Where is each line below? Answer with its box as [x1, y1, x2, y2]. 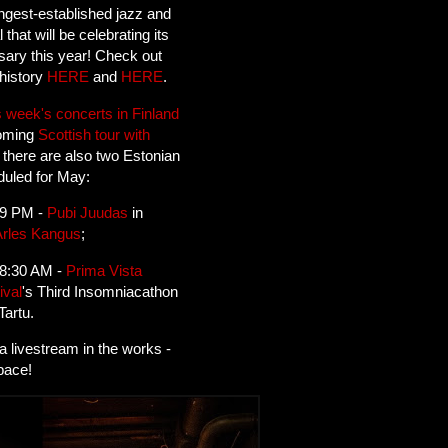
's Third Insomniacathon [22, 282, 179, 300]
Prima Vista [66, 261, 143, 279]
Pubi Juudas [47, 204, 129, 222]
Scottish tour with [38, 125, 151, 143]
